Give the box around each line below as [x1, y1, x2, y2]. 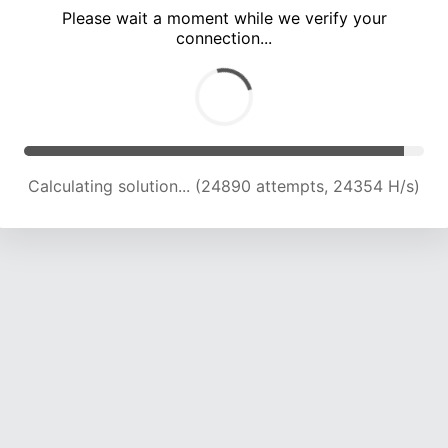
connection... [176, 28, 272, 49]
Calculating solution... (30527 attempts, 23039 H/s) [28, 176, 420, 197]
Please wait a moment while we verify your [61, 8, 387, 29]
